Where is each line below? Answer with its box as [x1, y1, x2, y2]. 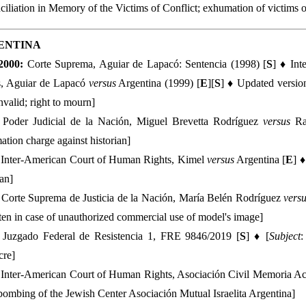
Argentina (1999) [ [115, 77, 201, 89]
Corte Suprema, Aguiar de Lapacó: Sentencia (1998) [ [23, 58, 266, 70]
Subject [269, 230, 301, 242]
